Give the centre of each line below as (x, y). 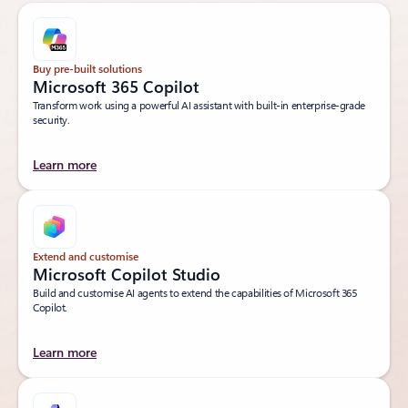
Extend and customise (86, 256)
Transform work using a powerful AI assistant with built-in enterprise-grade (199, 105)
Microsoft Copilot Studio (127, 275)
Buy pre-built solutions (87, 69)
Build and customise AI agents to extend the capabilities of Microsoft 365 (195, 293)
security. (51, 120)
